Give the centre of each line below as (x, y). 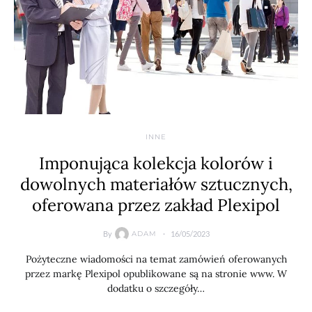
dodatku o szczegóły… (156, 288)
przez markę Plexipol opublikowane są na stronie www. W (156, 273)
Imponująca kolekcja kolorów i (156, 163)
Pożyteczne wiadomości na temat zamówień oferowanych (156, 259)
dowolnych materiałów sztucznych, (156, 184)
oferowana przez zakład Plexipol (156, 205)
